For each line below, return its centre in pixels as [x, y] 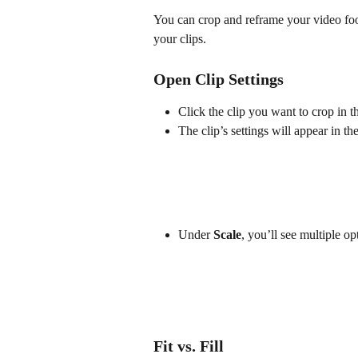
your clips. [180, 39]
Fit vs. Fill [189, 346]
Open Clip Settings [219, 79]
